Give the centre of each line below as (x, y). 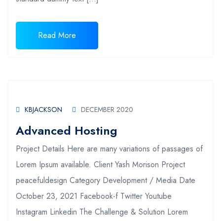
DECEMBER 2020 (107, 109)
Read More (57, 35)
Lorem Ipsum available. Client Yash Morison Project (100, 164)
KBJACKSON (43, 109)
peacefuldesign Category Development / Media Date (106, 180)
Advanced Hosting (67, 130)
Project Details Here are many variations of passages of (109, 148)
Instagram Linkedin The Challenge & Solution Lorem (102, 212)
